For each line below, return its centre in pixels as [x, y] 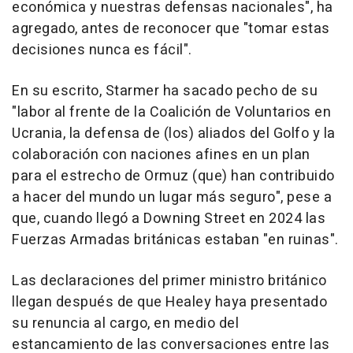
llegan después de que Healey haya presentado [169, 303]
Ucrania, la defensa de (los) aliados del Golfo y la [174, 134]
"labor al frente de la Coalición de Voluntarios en [171, 113]
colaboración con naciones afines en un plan [161, 155]
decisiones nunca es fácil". [102, 50]
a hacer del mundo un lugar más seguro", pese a [172, 198]
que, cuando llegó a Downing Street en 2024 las [169, 219]
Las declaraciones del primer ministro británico [169, 281]
